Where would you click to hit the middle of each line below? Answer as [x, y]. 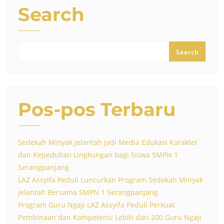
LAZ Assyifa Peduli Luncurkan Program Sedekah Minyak [110, 180]
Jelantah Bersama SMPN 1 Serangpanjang [88, 192]
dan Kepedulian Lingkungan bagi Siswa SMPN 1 [98, 155]
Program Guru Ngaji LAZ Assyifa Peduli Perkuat [96, 205]
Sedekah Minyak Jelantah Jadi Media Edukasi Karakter [108, 142]
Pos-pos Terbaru [97, 110]
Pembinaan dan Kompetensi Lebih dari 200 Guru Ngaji [110, 217]
